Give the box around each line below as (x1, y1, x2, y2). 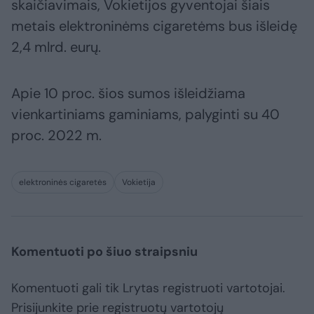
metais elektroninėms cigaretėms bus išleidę (11, 17, 297, 36)
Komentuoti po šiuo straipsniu (11, 243, 198, 261)
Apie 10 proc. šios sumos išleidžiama (11, 84, 245, 103)
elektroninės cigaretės (19, 177, 107, 189)
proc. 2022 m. (11, 126, 102, 145)
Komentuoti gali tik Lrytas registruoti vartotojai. (11, 280, 285, 297)
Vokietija (122, 177, 156, 189)
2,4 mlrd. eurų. (11, 38, 101, 57)
